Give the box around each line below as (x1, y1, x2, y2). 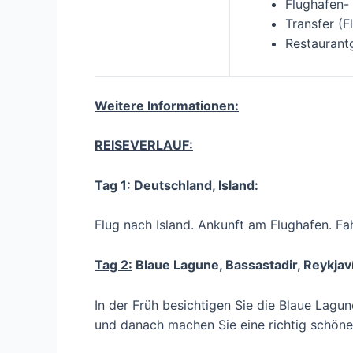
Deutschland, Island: (131, 176, 258, 193)
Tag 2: (95, 257, 132, 273)
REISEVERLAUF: (95, 137, 193, 154)
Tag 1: (95, 176, 131, 193)
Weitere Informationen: (95, 97, 239, 113)
